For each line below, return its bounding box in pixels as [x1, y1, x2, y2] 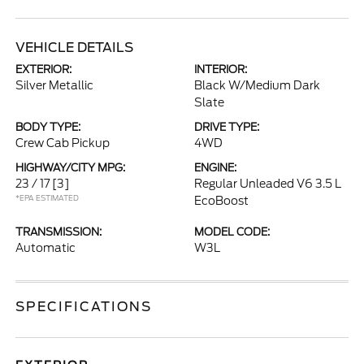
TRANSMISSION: [15, 226, 102, 238]
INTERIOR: [194, 63, 247, 76]
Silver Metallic [15, 79, 94, 92]
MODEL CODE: [194, 226, 270, 238]
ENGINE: [194, 162, 236, 174]
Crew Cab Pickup [15, 136, 110, 149]
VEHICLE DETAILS [15, 40, 134, 55]
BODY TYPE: [15, 121, 81, 133]
